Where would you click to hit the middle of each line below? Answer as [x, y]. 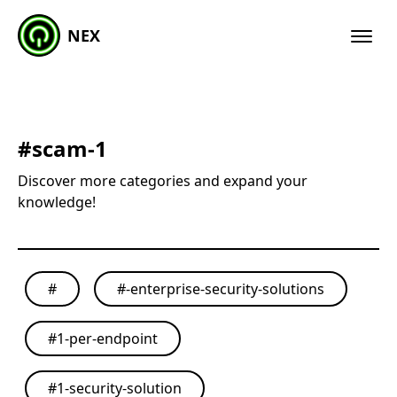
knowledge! [57, 202]
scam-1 [70, 148]
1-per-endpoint [107, 339]
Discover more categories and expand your [163, 181]
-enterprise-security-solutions [225, 289]
